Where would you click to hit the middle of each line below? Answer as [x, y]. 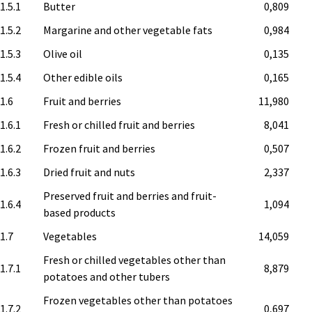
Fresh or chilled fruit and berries [119, 124]
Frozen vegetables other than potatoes [138, 300]
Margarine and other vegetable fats [128, 30]
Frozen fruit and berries [100, 148]
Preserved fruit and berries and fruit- [130, 195]
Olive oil [63, 53]
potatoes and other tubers [107, 276]
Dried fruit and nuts [89, 172]
